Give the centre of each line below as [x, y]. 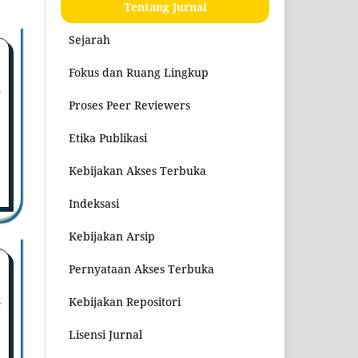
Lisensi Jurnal [106, 334]
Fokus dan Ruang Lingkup [139, 72]
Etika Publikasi [108, 137]
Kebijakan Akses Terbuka [138, 170]
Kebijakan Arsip [112, 236]
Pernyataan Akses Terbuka [142, 268]
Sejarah [90, 39]
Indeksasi [94, 203]
